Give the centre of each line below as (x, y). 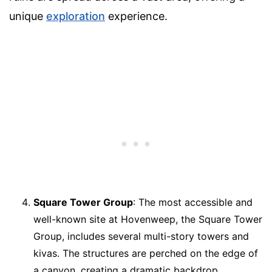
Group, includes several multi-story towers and (141, 236)
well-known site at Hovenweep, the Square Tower (148, 219)
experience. (136, 16)
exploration (76, 16)
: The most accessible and (193, 202)
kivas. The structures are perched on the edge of (146, 253)
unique (28, 16)
